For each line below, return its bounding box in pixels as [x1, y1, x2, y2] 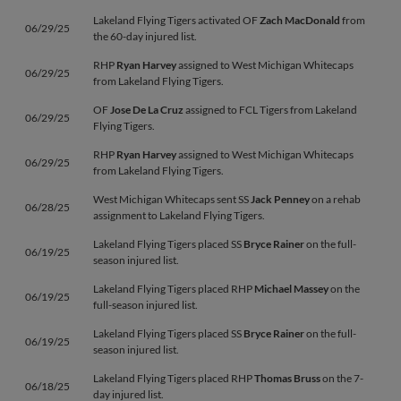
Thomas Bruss [254, 371, 320, 385]
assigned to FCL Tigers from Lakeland [183, 103, 357, 116]
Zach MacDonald [260, 13, 340, 27]
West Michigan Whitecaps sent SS [93, 192, 251, 206]
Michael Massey [254, 282, 328, 295]
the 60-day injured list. [93, 30, 197, 43]
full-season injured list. [93, 298, 198, 311]
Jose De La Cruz [110, 103, 183, 116]
